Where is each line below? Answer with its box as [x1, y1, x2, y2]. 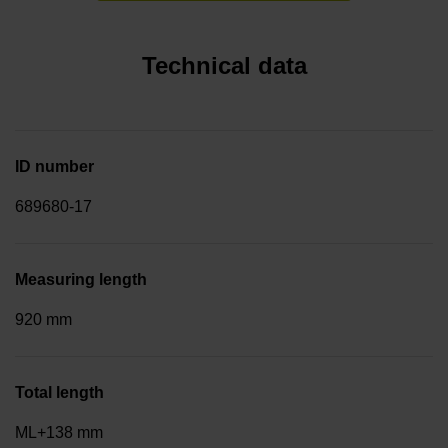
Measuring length [15, 270, 147, 288]
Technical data [141, 51, 307, 79]
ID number [15, 157, 94, 175]
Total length [15, 383, 104, 401]
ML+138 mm [15, 423, 103, 441]
